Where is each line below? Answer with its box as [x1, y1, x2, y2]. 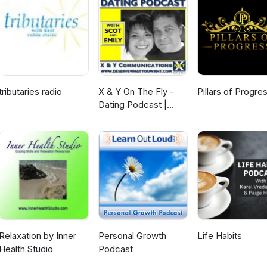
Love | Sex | [98, 112, 148, 124]
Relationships [98, 125, 153, 137]
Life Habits [197, 230, 242, 242]
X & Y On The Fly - [98, 86, 174, 98]
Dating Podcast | [98, 99, 167, 111]
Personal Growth [98, 230, 166, 242]
